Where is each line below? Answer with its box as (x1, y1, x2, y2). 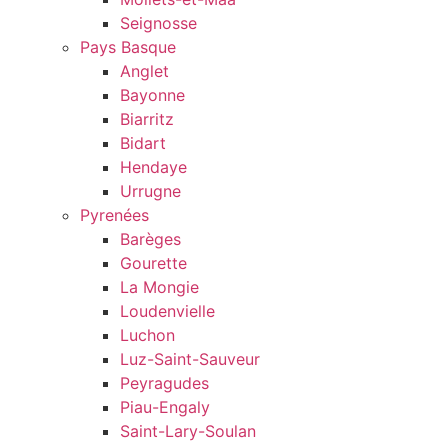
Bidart (120, 133, 166, 154)
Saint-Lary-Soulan (120, 421, 256, 442)
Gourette (120, 253, 187, 274)
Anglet (120, 61, 169, 82)
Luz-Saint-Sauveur (120, 349, 260, 370)
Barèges (120, 229, 181, 250)
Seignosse (120, 13, 197, 34)
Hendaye (120, 157, 187, 178)
